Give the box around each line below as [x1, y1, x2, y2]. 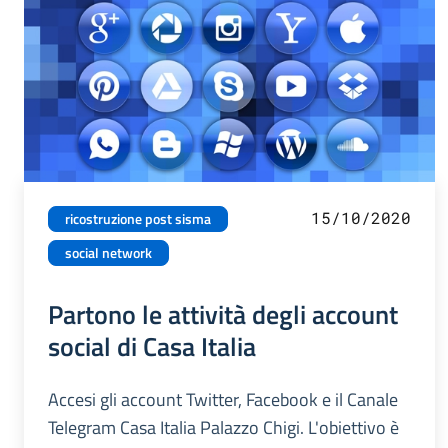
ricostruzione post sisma [65, 208, 211, 231]
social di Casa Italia [48, 326, 256, 367]
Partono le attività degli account [48, 294, 398, 335]
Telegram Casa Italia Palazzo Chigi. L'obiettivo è [48, 414, 399, 442]
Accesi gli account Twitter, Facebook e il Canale [48, 386, 398, 414]
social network [65, 242, 152, 265]
